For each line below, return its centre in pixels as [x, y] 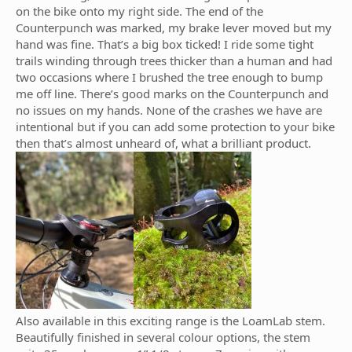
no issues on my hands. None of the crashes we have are [169, 110]
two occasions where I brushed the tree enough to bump [169, 77]
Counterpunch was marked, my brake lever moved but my [174, 27]
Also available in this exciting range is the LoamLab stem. [170, 321]
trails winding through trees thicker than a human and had [174, 60]
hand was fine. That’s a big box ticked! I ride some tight [165, 44]
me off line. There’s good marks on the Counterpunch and [172, 93]
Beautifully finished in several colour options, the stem [163, 337]
